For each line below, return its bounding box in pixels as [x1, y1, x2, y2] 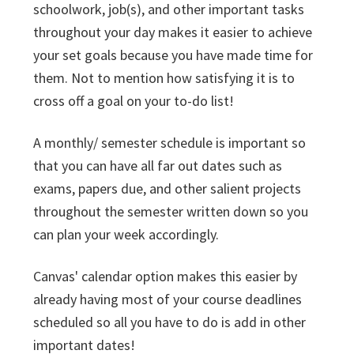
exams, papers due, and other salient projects [33, 179, 301, 198]
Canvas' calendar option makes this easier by [33, 267, 297, 285]
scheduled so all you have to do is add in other [33, 313, 306, 331]
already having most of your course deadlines [33, 290, 302, 308]
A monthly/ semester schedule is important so [33, 134, 306, 152]
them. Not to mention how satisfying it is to [33, 69, 295, 87]
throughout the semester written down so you [33, 202, 308, 220]
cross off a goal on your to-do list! [33, 92, 234, 110]
